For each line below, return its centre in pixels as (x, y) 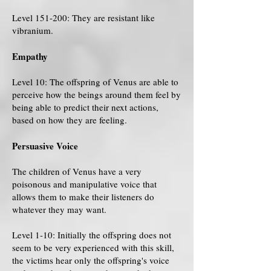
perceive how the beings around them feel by (96, 94)
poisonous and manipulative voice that (84, 184)
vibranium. (33, 30)
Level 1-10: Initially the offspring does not (92, 235)
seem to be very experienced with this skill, (93, 247)
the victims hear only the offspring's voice (91, 260)
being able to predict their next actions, (85, 107)
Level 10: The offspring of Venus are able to (95, 82)
